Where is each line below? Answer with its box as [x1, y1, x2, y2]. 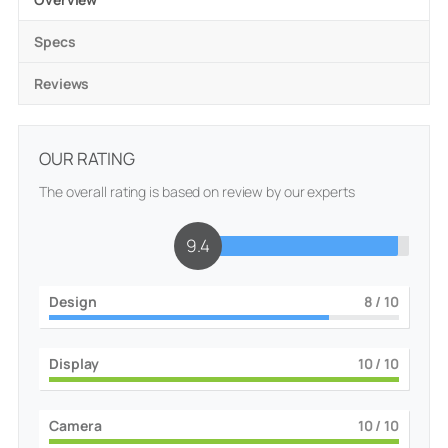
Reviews [34, 73, 90, 93]
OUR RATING [39, 146, 135, 170]
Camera [49, 415, 102, 435]
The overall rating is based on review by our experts [39, 181, 355, 201]
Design [49, 291, 97, 311]
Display [49, 353, 100, 373]
